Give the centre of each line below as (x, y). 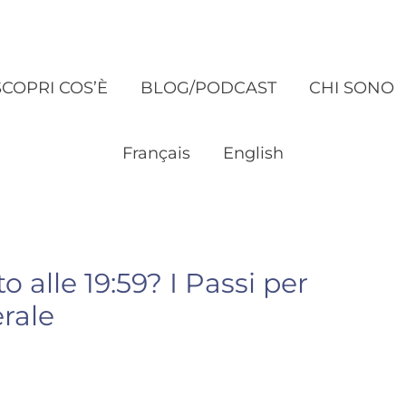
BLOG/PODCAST (208, 88)
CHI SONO (352, 88)
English (253, 153)
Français (156, 153)
